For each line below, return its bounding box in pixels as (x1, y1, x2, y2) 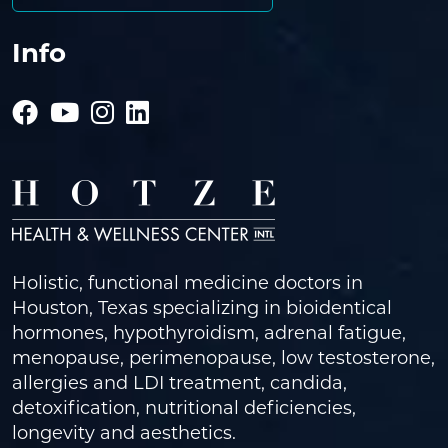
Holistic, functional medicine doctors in (12, 275, 363, 295)
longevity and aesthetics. (12, 425, 236, 445)
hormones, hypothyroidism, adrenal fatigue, (12, 325, 406, 345)
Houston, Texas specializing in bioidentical (12, 300, 392, 320)
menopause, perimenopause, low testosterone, (12, 350, 435, 370)
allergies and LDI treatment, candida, (12, 375, 347, 395)
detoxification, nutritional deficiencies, (12, 400, 356, 420)
